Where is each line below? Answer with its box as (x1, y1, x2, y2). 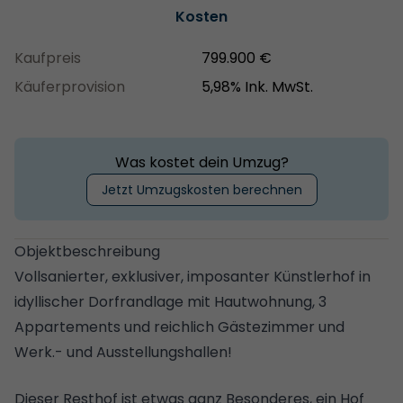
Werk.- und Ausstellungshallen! (14, 342, 232, 363)
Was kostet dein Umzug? (114, 152, 289, 173)
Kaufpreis (14, 48, 81, 68)
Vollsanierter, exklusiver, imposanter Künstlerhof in (14, 266, 371, 287)
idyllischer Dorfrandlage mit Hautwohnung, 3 (14, 291, 327, 312)
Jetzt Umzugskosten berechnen (101, 181, 302, 199)
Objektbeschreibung (14, 241, 160, 262)
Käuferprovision (14, 76, 125, 97)
